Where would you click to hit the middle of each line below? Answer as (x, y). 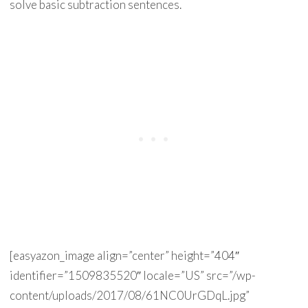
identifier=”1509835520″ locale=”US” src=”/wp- (132, 275)
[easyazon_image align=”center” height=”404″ (124, 255)
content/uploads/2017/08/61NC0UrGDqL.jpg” (129, 295)
